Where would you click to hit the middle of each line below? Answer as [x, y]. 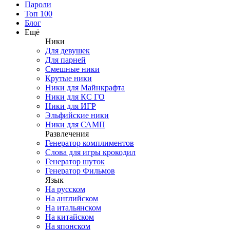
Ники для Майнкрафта [85, 88]
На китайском [70, 217]
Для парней [65, 60]
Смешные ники [72, 69]
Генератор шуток [75, 161]
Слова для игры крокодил [90, 152]
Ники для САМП [75, 124]
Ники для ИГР [71, 106]
